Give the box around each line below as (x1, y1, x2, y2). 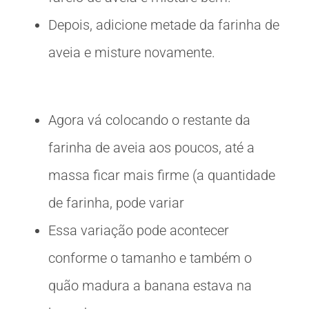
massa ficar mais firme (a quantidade (48, 167, 275, 184)
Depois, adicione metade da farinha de (48, 17, 279, 34)
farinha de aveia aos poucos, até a (48, 139, 255, 157)
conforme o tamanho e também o (48, 250, 252, 267)
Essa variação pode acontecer (48, 222, 229, 239)
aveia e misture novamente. (48, 44, 215, 61)
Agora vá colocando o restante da (48, 112, 250, 129)
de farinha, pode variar (48, 195, 184, 212)
